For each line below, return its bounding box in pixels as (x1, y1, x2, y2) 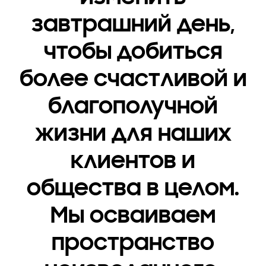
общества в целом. (27, 173, 239, 202)
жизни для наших (34, 119, 232, 148)
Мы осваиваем (50, 201, 216, 230)
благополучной (48, 91, 218, 121)
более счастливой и (19, 64, 247, 93)
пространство (52, 228, 214, 257)
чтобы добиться (43, 37, 223, 66)
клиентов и (71, 146, 195, 175)
